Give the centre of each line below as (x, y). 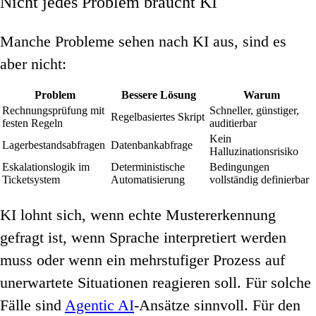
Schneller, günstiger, (254, 111)
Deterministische (148, 167)
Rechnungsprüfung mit (53, 111)
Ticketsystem (31, 180)
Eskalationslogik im (46, 167)
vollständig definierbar (259, 180)
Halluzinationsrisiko (254, 152)
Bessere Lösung (159, 95)
